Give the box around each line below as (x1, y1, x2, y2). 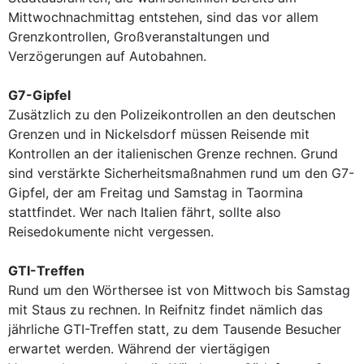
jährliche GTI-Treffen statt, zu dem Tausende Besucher (8, 321, 341, 337)
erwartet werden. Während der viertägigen (8, 340, 270, 357)
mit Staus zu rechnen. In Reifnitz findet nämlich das (8, 301, 323, 318)
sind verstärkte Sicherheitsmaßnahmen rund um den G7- (8, 165, 354, 181)
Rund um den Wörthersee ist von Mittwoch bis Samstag (8, 282, 350, 298)
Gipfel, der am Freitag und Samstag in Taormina (8, 184, 303, 201)
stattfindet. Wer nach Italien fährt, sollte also (8, 204, 281, 220)
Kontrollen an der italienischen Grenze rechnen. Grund (8, 145, 338, 162)
